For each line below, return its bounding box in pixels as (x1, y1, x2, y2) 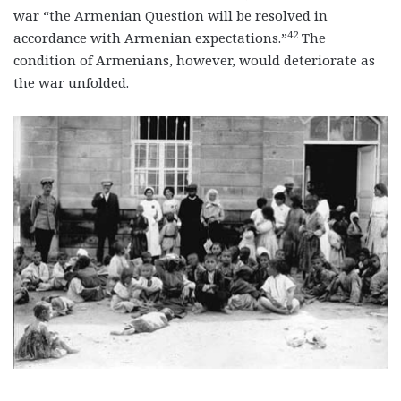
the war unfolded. (13, 73, 129, 92)
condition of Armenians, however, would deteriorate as (13, 51, 375, 70)
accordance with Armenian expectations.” (13, 29, 287, 47)
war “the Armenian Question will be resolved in (13, 6, 328, 25)
